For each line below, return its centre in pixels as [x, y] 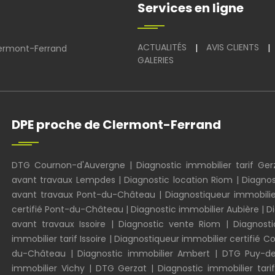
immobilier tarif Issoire [59, 239]
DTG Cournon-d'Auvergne [68, 165]
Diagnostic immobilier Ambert [144, 254]
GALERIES [156, 60]
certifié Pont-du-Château [69, 209]
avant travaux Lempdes [64, 180]
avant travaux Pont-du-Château [86, 195]
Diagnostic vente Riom [169, 224]
